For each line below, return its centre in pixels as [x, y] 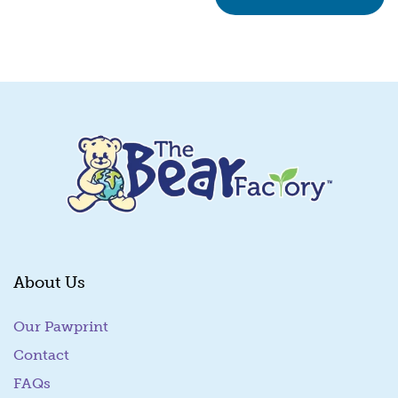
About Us [49, 283]
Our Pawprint [61, 327]
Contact [41, 355]
